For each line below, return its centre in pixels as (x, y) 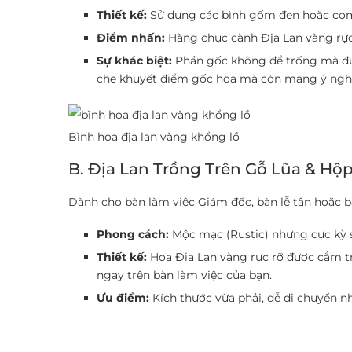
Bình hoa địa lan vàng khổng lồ (154, 137)
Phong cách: (133, 234)
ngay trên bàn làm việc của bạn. (184, 275)
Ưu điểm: (123, 298)
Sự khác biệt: (134, 60)
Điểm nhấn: (131, 38)
